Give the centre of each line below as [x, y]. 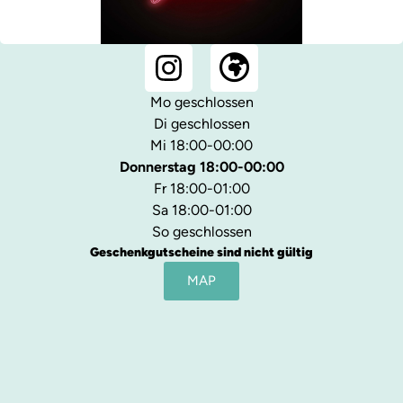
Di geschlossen [201, 124]
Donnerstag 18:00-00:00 [201, 167]
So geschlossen [201, 232]
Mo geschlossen [201, 103]
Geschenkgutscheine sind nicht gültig [201, 253]
